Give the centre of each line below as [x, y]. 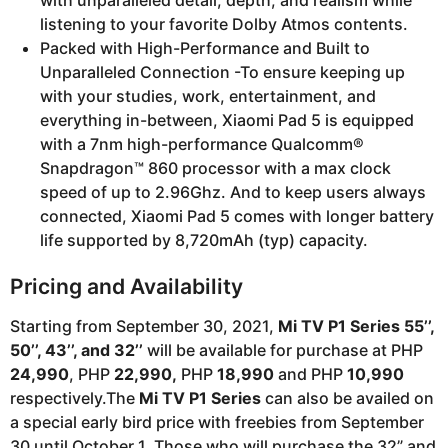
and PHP [310, 374]
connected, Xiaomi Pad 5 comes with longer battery [237, 215]
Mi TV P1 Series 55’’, [356, 326]
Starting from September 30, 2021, [144, 326]
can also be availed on [347, 398]
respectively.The [74, 398]
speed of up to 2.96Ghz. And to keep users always [233, 191]
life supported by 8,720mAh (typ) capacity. [204, 239]
